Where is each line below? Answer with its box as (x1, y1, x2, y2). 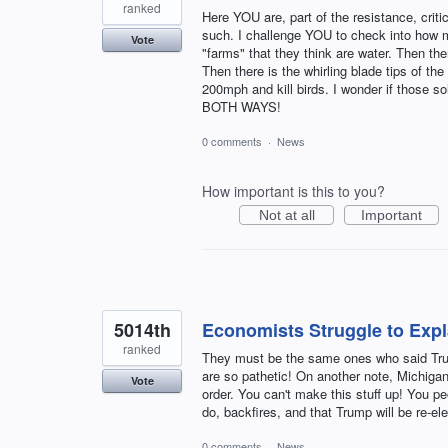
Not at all (258, 206, 315, 223)
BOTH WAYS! (202, 96, 281, 116)
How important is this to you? (202, 180, 385, 201)
